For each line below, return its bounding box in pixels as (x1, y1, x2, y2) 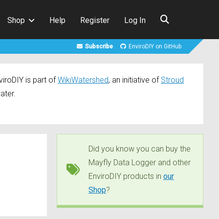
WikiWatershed (58, 75, 109, 85)
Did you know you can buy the (88, 144, 191, 154)
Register (80, 15, 109, 25)
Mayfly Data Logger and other (88, 158, 191, 168)
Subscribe (85, 43, 113, 50)
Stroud (161, 75, 184, 85)
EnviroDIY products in (88, 172, 163, 181)
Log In (124, 15, 146, 25)
